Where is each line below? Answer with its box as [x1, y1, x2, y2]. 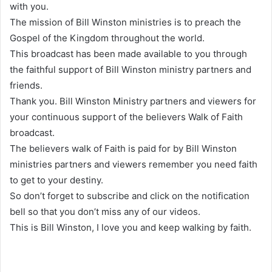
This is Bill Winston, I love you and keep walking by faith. [10, 222, 251, 234]
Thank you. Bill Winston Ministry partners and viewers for [10, 95, 256, 107]
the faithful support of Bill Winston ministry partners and [10, 64, 251, 76]
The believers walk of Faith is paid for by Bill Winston [10, 143, 237, 155]
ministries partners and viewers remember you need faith [10, 158, 257, 171]
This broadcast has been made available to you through [10, 48, 247, 60]
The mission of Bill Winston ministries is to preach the [10, 16, 241, 29]
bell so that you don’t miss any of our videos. [10, 206, 200, 218]
